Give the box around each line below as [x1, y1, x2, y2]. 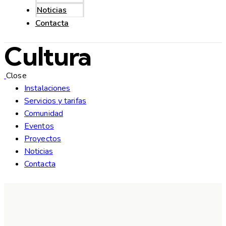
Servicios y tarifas [24, 95, 86, 107]
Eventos [24, 121, 54, 132]
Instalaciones [24, 83, 71, 94]
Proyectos [24, 133, 61, 145]
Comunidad [24, 108, 63, 120]
